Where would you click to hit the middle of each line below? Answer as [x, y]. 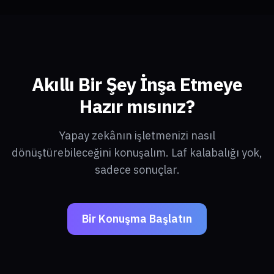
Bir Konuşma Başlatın [137, 219]
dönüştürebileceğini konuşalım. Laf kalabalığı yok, [137, 153]
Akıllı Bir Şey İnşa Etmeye [137, 84]
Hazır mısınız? [137, 106]
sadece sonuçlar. [137, 170]
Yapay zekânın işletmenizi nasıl [137, 135]
